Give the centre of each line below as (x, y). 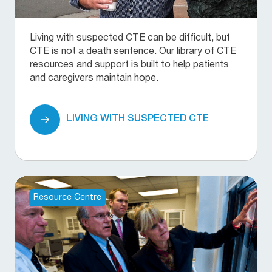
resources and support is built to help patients (129, 65)
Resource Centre (67, 197)
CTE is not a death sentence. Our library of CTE (133, 51)
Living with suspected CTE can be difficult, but (130, 38)
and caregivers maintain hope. (94, 78)
